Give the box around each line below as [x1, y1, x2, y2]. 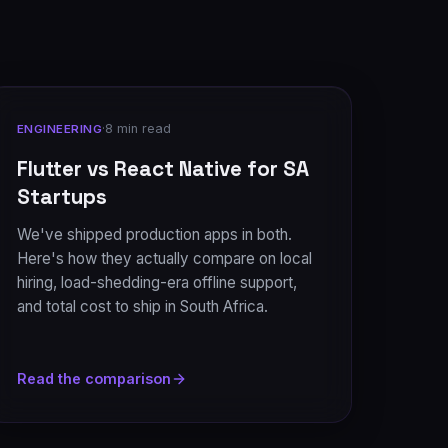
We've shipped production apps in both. [17, 225, 292, 244]
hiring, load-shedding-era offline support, [17, 273, 297, 292]
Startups [17, 184, 107, 210]
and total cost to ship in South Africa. [17, 297, 268, 316]
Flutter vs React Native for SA [17, 156, 309, 182]
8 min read [105, 121, 172, 136]
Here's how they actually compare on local [17, 249, 312, 268]
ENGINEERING [17, 122, 103, 136]
